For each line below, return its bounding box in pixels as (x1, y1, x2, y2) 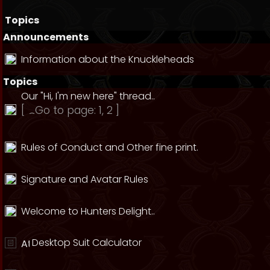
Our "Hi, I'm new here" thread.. (21, 89, 155, 103)
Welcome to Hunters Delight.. (21, 204, 155, 218)
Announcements (3, 30, 89, 44)
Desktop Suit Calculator (32, 236, 142, 250)
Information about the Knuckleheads (21, 52, 194, 66)
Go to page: (35, 103, 99, 118)
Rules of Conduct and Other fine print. (21, 140, 198, 154)
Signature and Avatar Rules (21, 172, 148, 186)
